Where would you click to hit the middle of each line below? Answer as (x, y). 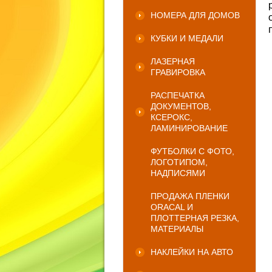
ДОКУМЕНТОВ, (181, 106)
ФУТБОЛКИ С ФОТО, (192, 151)
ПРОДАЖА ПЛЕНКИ (190, 196)
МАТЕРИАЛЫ (177, 229)
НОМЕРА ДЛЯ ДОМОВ (195, 15)
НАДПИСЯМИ (178, 173)
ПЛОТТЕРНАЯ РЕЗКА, (195, 218)
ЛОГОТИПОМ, (179, 162)
